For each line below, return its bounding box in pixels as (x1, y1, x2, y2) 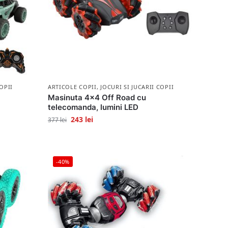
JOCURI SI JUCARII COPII (100, 83, 174, 91)
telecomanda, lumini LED (47, 102, 138, 112)
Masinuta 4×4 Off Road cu (47, 93, 146, 103)
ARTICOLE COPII (47, 83, 97, 91)
